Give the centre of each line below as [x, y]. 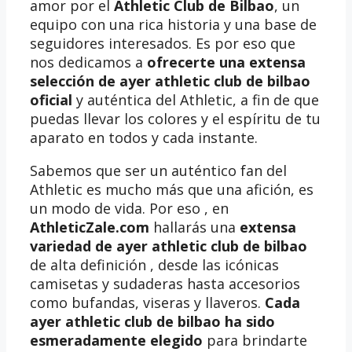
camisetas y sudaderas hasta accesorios [165, 284]
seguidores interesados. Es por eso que [163, 44]
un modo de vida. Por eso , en [129, 209]
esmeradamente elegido [116, 341]
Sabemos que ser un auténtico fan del [158, 171]
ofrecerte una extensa [224, 62]
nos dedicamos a [86, 62]
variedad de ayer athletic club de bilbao [169, 246]
